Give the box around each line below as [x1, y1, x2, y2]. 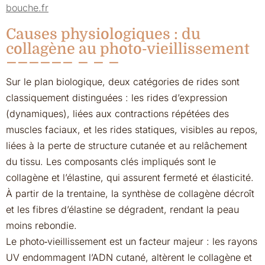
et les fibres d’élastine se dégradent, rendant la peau [6, 203, 239, 215]
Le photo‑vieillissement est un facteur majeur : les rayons [6, 235, 257, 247]
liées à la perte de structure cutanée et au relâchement [6, 140, 247, 151]
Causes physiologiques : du [6, 25, 201, 43]
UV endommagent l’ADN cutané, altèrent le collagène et [6, 251, 252, 263]
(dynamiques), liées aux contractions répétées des [6, 108, 229, 119]
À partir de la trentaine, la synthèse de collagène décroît [6, 188, 254, 199]
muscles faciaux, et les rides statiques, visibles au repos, [6, 124, 258, 135]
